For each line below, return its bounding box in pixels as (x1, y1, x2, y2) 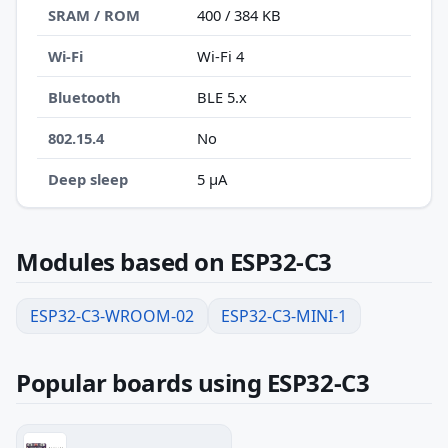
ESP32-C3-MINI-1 (221, 304, 348, 327)
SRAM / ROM (48, 4, 141, 25)
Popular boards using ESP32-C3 (16, 365, 370, 399)
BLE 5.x (197, 86, 248, 107)
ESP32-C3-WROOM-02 (29, 304, 194, 327)
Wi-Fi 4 (197, 45, 245, 66)
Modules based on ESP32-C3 (16, 244, 332, 278)
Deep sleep (48, 168, 129, 189)
